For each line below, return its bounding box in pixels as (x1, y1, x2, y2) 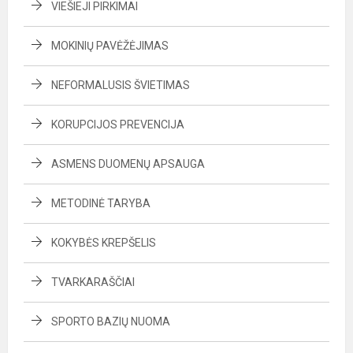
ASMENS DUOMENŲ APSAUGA (51, 158, 205, 170)
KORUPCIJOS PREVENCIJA (51, 118, 184, 131)
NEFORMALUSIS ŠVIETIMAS (51, 79, 190, 91)
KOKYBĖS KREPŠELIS (51, 236, 156, 249)
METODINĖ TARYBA (51, 197, 150, 210)
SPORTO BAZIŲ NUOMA (51, 315, 170, 328)
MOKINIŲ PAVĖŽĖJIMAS (51, 39, 169, 52)
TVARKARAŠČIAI (51, 276, 135, 288)
